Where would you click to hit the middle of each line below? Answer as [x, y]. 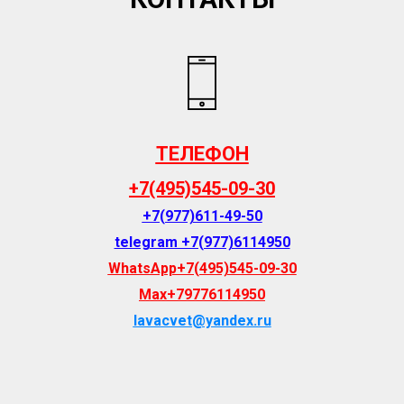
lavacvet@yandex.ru [202, 320]
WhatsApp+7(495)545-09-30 [202, 268]
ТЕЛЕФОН [202, 153]
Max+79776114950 [202, 294]
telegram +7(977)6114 [190, 242]
